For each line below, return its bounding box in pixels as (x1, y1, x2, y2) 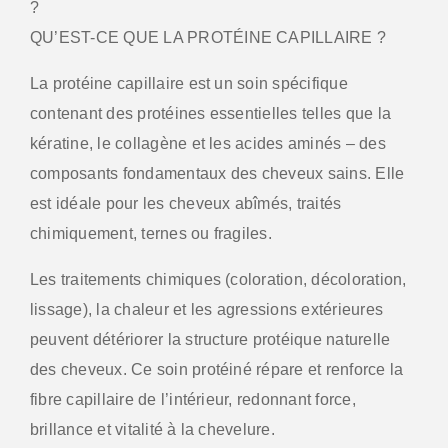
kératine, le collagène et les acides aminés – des (30, 134, 386, 152)
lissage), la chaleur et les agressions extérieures (30, 300, 383, 318)
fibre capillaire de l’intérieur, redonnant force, (30, 390, 356, 408)
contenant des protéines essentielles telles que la (30, 104, 391, 122)
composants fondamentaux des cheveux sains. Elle (30, 164, 405, 182)
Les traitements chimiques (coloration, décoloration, (30, 270, 407, 288)
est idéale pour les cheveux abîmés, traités (30, 194, 342, 212)
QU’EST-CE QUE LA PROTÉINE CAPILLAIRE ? (30, 28, 387, 46)
